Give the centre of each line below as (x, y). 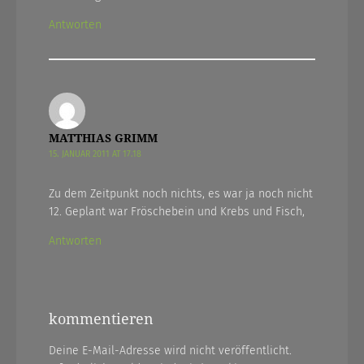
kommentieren (101, 318)
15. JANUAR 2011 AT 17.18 (95, 154)
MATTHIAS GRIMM (103, 138)
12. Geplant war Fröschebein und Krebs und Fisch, (177, 211)
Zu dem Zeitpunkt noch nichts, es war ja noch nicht (181, 193)
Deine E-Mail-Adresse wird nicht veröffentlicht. (170, 350)
